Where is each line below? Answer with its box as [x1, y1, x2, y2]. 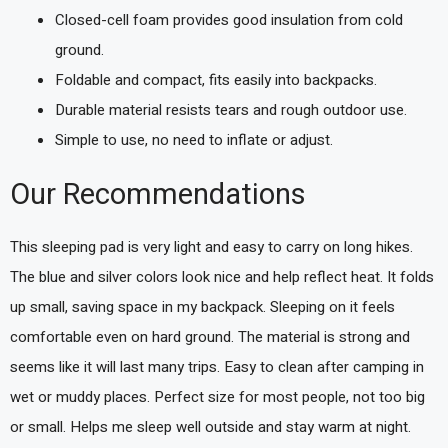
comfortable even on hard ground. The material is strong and [10, 325, 410, 348]
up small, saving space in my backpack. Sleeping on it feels [10, 295, 395, 318]
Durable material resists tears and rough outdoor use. [55, 99, 407, 121]
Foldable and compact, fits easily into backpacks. [55, 69, 377, 91]
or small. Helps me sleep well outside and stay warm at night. [10, 415, 411, 438]
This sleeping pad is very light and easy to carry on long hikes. [10, 235, 413, 258]
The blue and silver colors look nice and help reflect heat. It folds [10, 265, 434, 288]
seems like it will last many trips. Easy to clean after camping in [10, 355, 424, 378]
